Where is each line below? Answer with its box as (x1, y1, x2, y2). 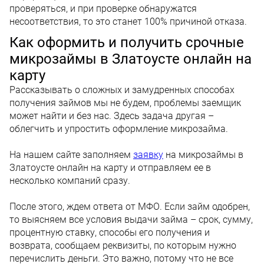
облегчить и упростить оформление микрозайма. (9, 123, 228, 134)
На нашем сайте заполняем (9, 148, 133, 160)
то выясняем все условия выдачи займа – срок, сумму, (9, 213, 253, 225)
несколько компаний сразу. (9, 174, 133, 186)
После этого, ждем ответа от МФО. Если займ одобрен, (9, 200, 250, 212)
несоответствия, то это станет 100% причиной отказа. (9, 15, 247, 27)
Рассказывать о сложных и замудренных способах (9, 84, 235, 95)
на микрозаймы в (163, 148, 243, 160)
